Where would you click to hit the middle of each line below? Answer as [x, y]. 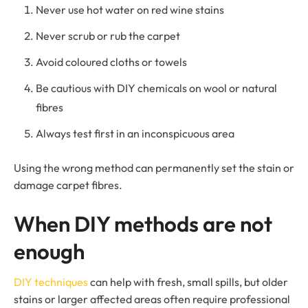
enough [49, 252]
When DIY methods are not [143, 224]
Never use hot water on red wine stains [130, 10]
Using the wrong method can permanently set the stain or [154, 168]
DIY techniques [51, 282]
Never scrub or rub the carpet [108, 36]
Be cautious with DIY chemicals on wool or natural [156, 88]
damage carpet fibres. [68, 185]
